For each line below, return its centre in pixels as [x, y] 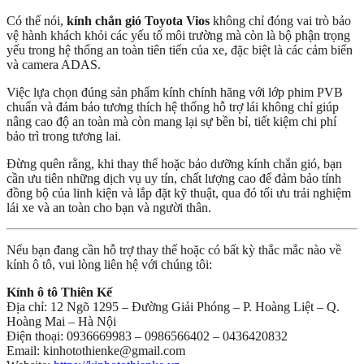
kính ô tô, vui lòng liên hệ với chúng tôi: [109, 264]
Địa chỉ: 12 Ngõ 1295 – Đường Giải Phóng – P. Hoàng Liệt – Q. [173, 306]
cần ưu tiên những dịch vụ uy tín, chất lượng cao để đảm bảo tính [174, 178]
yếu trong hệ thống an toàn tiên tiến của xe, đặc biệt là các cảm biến [180, 50]
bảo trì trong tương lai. [64, 136]
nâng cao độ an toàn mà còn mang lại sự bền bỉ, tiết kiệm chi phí [171, 121]
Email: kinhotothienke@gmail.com [96, 350]
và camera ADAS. [54, 64]
